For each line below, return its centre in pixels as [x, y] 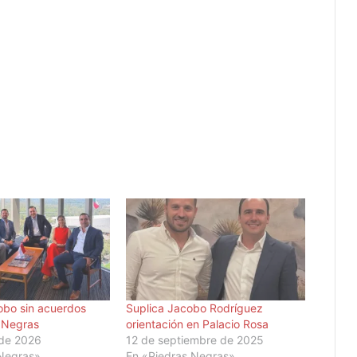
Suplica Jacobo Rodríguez [195, 308]
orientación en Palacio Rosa [198, 324]
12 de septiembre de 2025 [195, 340]
